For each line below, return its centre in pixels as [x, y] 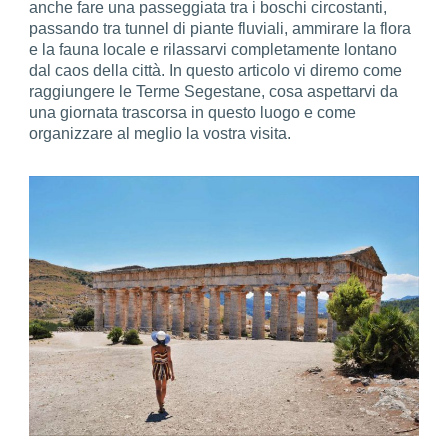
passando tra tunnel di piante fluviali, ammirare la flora [220, 29]
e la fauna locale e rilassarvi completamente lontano [213, 50]
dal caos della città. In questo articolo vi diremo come [216, 71]
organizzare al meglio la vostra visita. [160, 134]
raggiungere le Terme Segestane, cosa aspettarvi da [214, 92]
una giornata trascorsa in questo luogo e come [193, 113]
